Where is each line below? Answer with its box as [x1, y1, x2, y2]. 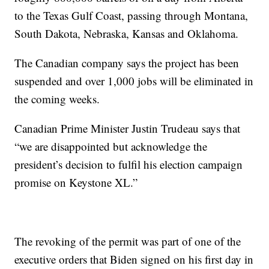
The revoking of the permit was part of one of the [14, 234, 241, 249]
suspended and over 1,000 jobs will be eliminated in [14, 73, 254, 89]
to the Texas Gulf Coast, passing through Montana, [14, 8, 249, 23]
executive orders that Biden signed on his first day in [14, 252, 254, 267]
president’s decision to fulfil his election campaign [14, 157, 243, 172]
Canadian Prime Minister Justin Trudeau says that [14, 121, 241, 136]
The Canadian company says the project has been [14, 55, 240, 71]
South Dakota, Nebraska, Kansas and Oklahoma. [14, 26, 239, 41]
